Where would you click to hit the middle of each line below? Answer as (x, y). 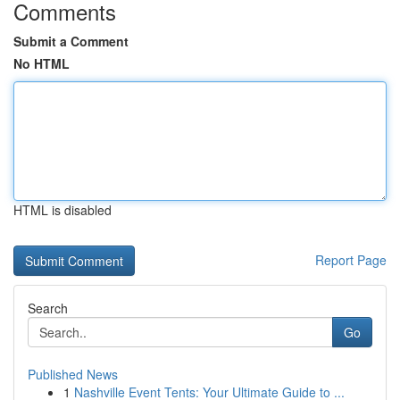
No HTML (42, 63)
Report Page (351, 260)
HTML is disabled (62, 210)
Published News (73, 374)
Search (48, 308)
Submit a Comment (71, 41)
